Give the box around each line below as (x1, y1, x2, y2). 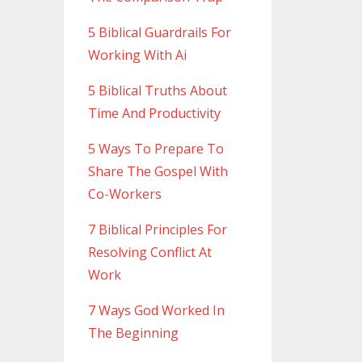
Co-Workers (87, 185, 162, 204)
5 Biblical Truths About (87, 82, 227, 100)
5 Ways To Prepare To (87, 140, 224, 158)
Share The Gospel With (87, 162, 228, 181)
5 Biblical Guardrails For (87, 23, 231, 42)
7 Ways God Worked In (87, 301, 225, 320)
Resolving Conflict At (87, 243, 212, 262)
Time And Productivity (87, 104, 221, 123)
